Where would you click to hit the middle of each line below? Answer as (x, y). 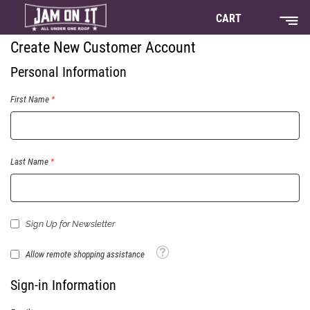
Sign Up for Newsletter (70, 224)
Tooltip (168, 251)
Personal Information (69, 72)
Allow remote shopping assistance (85, 254)
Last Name (29, 162)
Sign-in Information (63, 285)
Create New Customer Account (103, 47)
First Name (30, 99)
